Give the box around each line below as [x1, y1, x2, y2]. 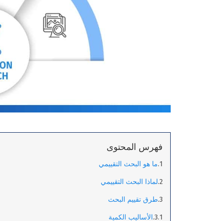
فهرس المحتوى [107, 142, 163, 153]
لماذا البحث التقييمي [101, 178, 158, 186]
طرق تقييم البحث [108, 195, 158, 204]
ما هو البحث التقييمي [99, 160, 158, 169]
